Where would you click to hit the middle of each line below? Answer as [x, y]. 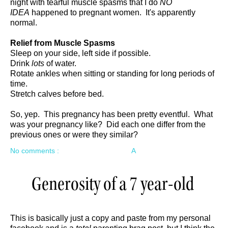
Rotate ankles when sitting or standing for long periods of [112, 73]
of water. [60, 63]
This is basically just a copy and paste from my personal [110, 218]
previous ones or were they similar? [74, 134]
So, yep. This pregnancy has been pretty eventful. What [111, 114]
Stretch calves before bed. [57, 94]
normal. [24, 22]
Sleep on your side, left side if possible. [80, 53]
